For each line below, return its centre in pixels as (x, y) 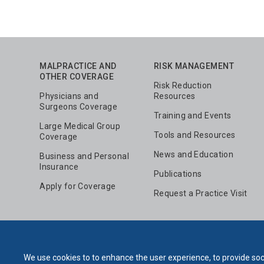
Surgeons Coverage (79, 106)
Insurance (59, 166)
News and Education (194, 154)
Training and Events (192, 115)
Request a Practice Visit (200, 193)
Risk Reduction (183, 85)
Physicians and (69, 96)
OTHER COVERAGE (77, 76)
